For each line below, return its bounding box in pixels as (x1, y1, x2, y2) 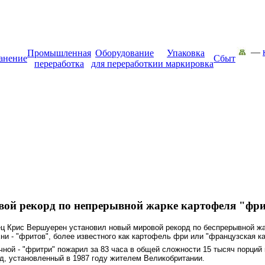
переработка (34, 59, 84, 69)
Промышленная (27, 48, 91, 58)
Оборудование (95, 48, 154, 58)
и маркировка (158, 59, 214, 69)
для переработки (91, 59, 158, 69)
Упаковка (167, 48, 205, 58)
